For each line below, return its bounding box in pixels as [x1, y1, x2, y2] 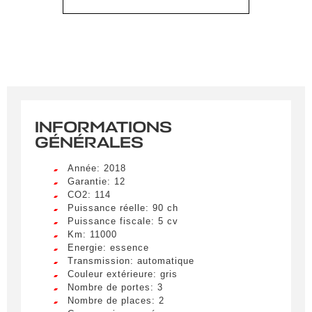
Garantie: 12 [68, 176, 125, 187]
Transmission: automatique [68, 256, 194, 267]
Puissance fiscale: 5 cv [68, 216, 178, 227]
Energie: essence [68, 242, 149, 253]
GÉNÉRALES [35, 133, 143, 153]
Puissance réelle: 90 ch [68, 203, 178, 214]
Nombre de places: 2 [68, 295, 164, 306]
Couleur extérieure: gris [68, 269, 178, 280]
